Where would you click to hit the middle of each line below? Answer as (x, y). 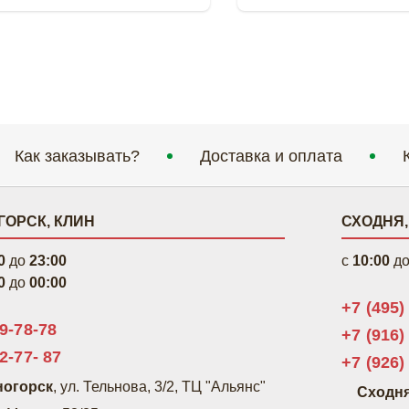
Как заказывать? (77, 156)
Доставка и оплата (271, 156)
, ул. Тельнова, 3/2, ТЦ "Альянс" (159, 386)
